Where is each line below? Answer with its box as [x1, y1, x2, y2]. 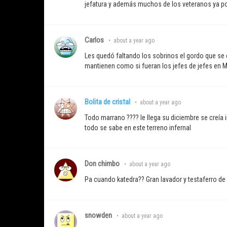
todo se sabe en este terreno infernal [85, 124, 191, 132]
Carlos [85, 35, 104, 45]
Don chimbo [85, 159, 120, 169]
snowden [85, 211, 112, 220]
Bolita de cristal [85, 97, 130, 107]
